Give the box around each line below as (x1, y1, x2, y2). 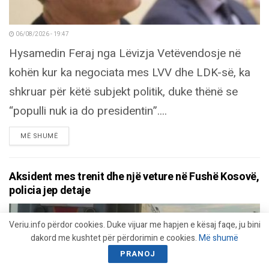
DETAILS (57, 130, 86, 141)
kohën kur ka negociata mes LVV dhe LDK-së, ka (9, 64, 250, 81)
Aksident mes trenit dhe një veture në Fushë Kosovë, (9, 168, 259, 185)
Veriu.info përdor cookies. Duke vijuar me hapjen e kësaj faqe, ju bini (8, 219, 261, 231)
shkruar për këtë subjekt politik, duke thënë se (9, 83, 238, 100)
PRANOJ (119, 248, 156, 259)
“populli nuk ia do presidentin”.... (9, 102, 167, 119)
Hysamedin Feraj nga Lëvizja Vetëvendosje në (9, 44, 241, 62)
